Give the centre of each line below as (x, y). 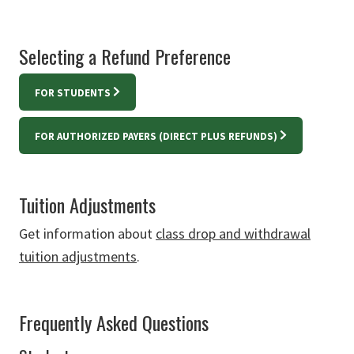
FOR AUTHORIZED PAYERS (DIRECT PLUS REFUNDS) (156, 136)
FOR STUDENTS (73, 92)
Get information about (87, 233)
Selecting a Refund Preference (125, 56)
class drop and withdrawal (233, 233)
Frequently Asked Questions (114, 322)
